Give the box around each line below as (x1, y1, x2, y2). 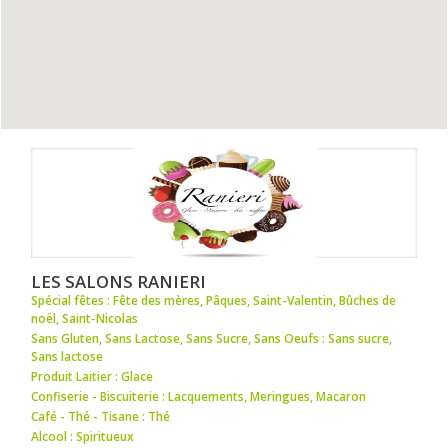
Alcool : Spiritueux (31, 427, 135, 445)
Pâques (206, 291, 248, 309)
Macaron (316, 387, 367, 405)
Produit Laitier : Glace (31, 367, 154, 385)
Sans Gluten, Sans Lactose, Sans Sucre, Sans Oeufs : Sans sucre (31, 329, 390, 347)
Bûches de (339, 291, 397, 309)
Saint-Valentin (253, 291, 334, 309)
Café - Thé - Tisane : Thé (31, 407, 171, 425)
